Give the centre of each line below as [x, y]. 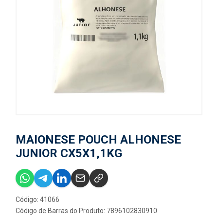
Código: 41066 [37, 200]
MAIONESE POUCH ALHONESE [98, 140]
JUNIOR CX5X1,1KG [69, 153]
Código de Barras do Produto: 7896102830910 [86, 211]
